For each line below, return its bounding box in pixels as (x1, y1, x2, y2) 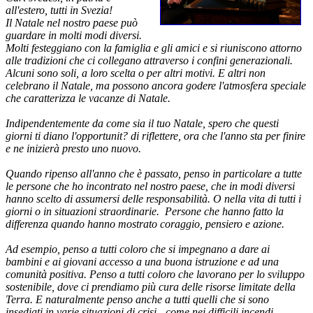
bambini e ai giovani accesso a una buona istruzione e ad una (6, 255, 279, 268)
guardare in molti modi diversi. (6, 29, 142, 41)
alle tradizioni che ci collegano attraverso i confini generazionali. (6, 54, 293, 66)
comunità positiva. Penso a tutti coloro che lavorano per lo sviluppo (6, 268, 305, 280)
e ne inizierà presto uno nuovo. (6, 142, 141, 154)
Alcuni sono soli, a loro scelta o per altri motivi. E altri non (6, 66, 265, 79)
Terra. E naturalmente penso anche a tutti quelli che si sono (6, 293, 269, 305)
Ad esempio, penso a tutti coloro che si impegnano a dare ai (6, 242, 270, 255)
